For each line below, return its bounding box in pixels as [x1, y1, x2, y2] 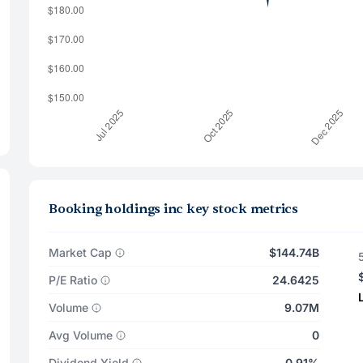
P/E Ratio [49, 273, 97, 287]
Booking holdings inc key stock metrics [49, 201, 298, 217]
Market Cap [49, 246, 112, 259]
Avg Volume [49, 328, 113, 342]
